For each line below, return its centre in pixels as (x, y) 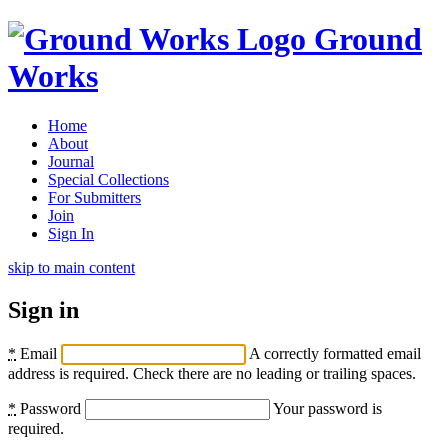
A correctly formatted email (335, 353)
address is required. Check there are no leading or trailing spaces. (212, 373)
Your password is (327, 408)
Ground (368, 39)
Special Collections (108, 179)
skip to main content (71, 267)
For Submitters (94, 197)
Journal (71, 161)
